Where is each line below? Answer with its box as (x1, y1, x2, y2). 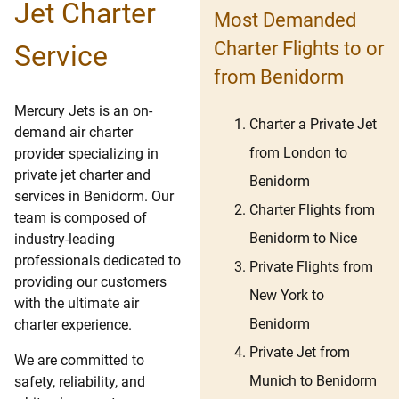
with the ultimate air (14, 295, 139, 313)
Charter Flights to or (214, 37, 384, 60)
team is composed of (14, 209, 147, 227)
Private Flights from (249, 258, 373, 276)
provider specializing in (14, 145, 159, 163)
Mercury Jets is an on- (14, 102, 152, 120)
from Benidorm (214, 65, 344, 88)
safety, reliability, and (14, 373, 145, 391)
